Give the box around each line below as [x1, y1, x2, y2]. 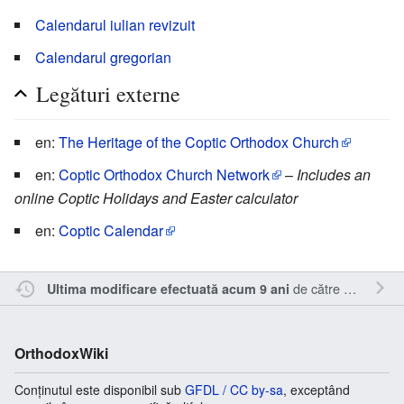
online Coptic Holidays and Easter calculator [14, 188, 298, 209]
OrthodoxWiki [14, 343, 108, 364]
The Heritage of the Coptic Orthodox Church [59, 132, 339, 153]
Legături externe [36, 79, 180, 109]
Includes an [297, 164, 371, 186]
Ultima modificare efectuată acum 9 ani [46, 280, 289, 298]
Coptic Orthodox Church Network [59, 164, 270, 186]
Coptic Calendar [59, 220, 163, 242]
